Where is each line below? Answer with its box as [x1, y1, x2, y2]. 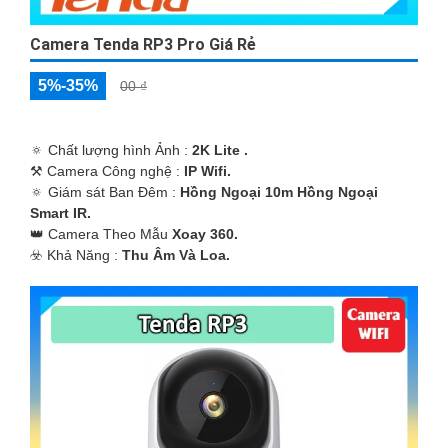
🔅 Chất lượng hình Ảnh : [30, 142, 192, 159]
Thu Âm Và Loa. [122, 247, 230, 264]
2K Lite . [192, 142, 248, 159]
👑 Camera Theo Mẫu [30, 226, 172, 243]
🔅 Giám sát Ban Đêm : [30, 184, 180, 201]
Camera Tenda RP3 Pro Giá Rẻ [30, 35, 256, 55]
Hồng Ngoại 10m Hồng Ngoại [180, 184, 378, 201]
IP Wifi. [184, 163, 231, 180]
